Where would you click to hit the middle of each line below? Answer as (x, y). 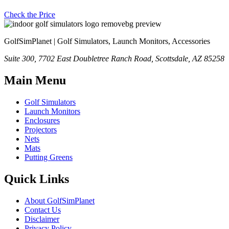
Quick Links (37, 179)
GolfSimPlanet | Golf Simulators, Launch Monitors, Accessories (107, 41)
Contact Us (43, 210)
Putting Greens (49, 157)
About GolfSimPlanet (60, 200)
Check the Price (30, 15)
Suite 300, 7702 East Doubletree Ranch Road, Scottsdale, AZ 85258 (114, 59)
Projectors (41, 130)
